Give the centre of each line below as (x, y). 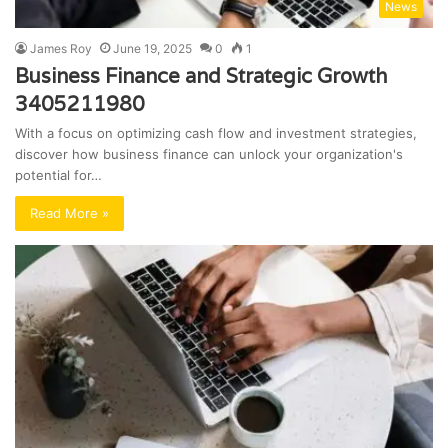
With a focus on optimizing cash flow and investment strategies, (216, 133)
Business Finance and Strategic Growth (201, 76)
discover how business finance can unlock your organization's (209, 154)
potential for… (58, 175)
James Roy (61, 49)
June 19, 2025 (152, 49)
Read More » (69, 213)
